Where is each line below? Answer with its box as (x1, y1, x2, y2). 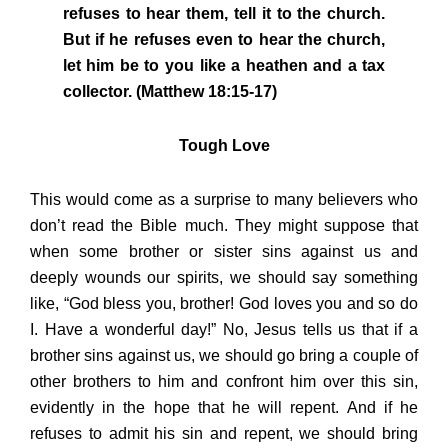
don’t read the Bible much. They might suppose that (30, 217, 418, 235)
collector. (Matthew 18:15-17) (62, 83, 277, 101)
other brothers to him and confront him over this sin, (30, 373, 418, 391)
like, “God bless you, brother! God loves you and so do (30, 295, 418, 313)
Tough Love (178, 137, 270, 155)
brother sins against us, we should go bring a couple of (30, 347, 418, 365)
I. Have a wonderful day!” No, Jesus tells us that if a (30, 321, 418, 339)
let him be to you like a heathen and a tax (62, 57, 386, 75)
